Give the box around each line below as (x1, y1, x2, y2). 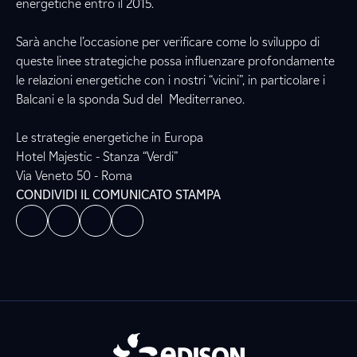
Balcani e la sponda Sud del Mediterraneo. (16, 92, 245, 107)
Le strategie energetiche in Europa (16, 130, 203, 145)
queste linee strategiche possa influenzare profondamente (16, 53, 335, 69)
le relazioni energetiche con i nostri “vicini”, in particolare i (16, 73, 325, 88)
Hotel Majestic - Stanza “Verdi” (16, 149, 178, 164)
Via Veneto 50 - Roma (16, 168, 132, 183)
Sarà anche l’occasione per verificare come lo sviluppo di (16, 34, 320, 49)
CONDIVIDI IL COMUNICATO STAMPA (16, 187, 221, 202)
